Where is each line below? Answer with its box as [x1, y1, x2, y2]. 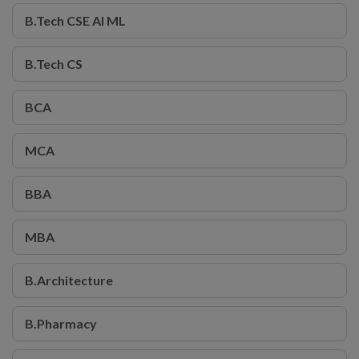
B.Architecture [25, 272, 113, 288]
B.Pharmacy [25, 315, 97, 331]
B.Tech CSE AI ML [25, 12, 126, 28]
